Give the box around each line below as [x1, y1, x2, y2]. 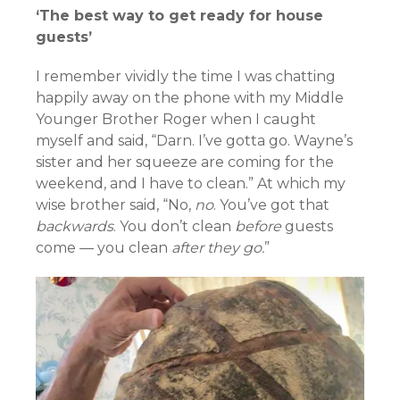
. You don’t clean [113, 218, 235, 235]
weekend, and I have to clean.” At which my [36, 175, 346, 192]
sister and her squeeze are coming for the [36, 154, 334, 171]
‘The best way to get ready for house [36, 7, 323, 24]
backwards [36, 218, 113, 235]
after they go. [171, 239, 264, 256]
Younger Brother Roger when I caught [36, 111, 316, 128]
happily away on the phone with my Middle [36, 89, 344, 106]
